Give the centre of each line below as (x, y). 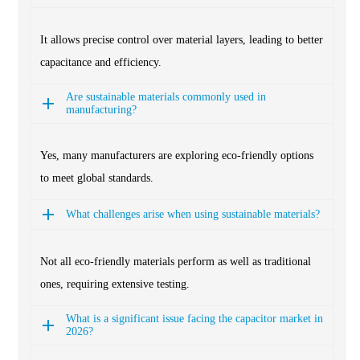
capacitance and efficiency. (101, 62)
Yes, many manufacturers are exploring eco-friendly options (177, 155)
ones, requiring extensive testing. (115, 284)
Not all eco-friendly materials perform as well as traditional (176, 261)
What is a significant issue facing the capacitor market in (194, 318)
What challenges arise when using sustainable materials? (193, 214)
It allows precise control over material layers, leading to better (182, 39)
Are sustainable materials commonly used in (166, 96)
